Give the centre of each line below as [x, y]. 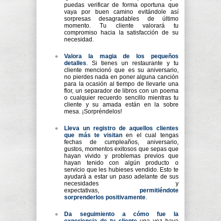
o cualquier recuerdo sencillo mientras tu [121, 98]
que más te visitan [93, 135]
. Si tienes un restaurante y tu [132, 63]
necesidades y [121, 184]
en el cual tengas [150, 135]
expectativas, [102, 190]
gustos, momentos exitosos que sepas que [121, 149]
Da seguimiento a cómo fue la [121, 214]
